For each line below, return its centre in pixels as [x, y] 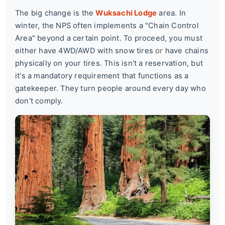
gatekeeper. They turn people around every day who [110, 89]
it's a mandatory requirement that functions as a [102, 76]
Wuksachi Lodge [126, 13]
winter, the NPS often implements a [80, 26]
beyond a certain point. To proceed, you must [119, 38]
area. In [172, 13]
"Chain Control [172, 26]
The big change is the [55, 13]
